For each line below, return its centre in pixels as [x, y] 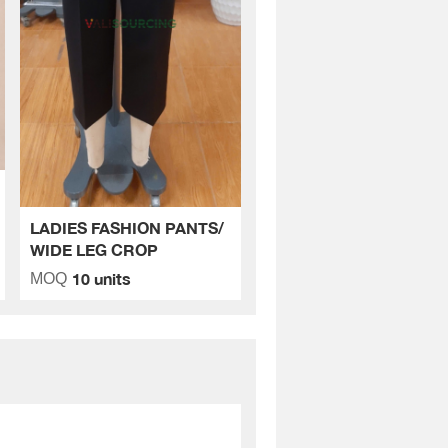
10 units [101, 278]
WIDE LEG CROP [93, 249]
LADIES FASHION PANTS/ [126, 227]
